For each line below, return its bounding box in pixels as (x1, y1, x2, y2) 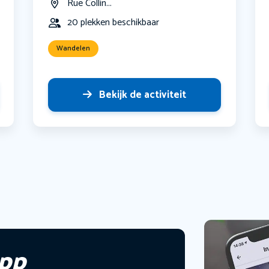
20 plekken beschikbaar (67, 14, 160, 31)
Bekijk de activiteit (98, 86, 186, 104)
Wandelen (56, 43, 91, 55)
